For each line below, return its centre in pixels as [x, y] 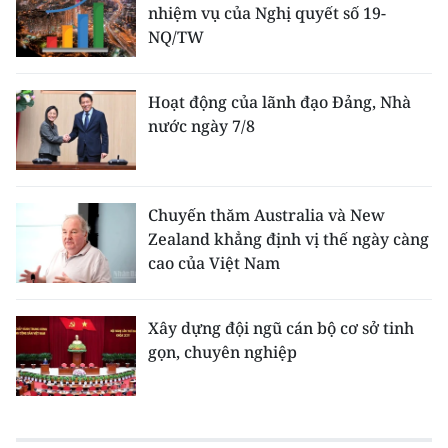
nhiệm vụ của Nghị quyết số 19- [267, 13]
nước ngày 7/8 [201, 126]
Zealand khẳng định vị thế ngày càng [288, 239]
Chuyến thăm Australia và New [266, 215]
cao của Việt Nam [214, 263]
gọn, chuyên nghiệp [222, 352]
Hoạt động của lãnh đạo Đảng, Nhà [279, 102]
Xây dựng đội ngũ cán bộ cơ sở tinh [281, 328]
